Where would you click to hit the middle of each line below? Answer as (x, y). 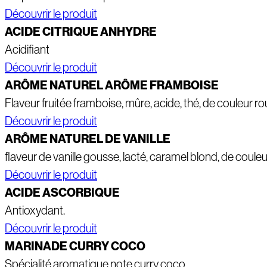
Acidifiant (27, 50)
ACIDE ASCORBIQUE (62, 193)
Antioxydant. (35, 211)
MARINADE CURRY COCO (75, 246)
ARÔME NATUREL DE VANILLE (88, 139)
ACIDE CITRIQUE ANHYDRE (81, 32)
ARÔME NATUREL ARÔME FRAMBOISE (112, 86)
